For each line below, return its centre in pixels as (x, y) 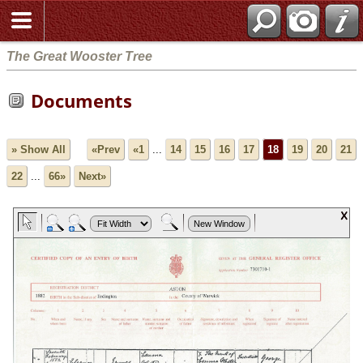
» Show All (38, 150)
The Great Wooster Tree (79, 56)
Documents (81, 100)
